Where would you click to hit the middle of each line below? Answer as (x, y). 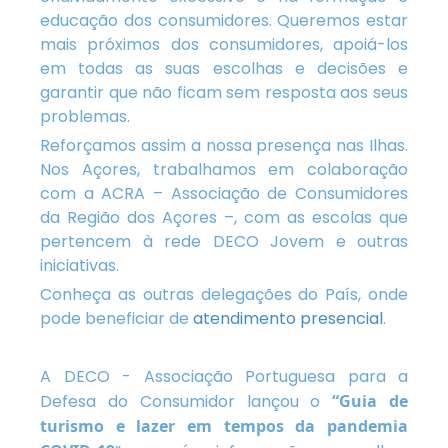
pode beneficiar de (116, 318)
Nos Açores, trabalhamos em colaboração (224, 169)
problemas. (85, 116)
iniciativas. (79, 265)
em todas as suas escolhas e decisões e (224, 68)
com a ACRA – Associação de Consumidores (224, 193)
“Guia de (370, 401)
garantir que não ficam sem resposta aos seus (224, 92)
